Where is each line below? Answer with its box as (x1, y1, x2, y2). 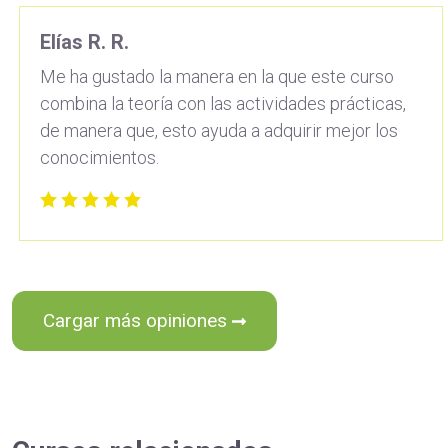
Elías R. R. (40, 29, 129, 54)
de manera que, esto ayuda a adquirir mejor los (40, 119, 398, 141)
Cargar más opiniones (43, 308, 232, 332)
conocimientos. (40, 146, 159, 168)
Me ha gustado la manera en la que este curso (40, 65, 394, 87)
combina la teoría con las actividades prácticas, (40, 92, 406, 114)
